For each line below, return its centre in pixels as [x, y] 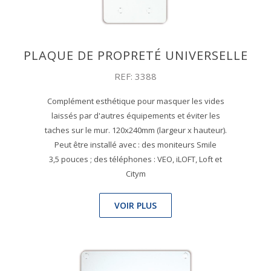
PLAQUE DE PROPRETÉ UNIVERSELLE [135, 56]
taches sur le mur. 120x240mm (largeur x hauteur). [135, 130]
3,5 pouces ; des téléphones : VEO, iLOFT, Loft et [135, 159]
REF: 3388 [135, 77]
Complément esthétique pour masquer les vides [135, 101]
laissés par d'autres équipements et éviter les [135, 116]
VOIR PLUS [135, 206]
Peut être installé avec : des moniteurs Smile [135, 145]
